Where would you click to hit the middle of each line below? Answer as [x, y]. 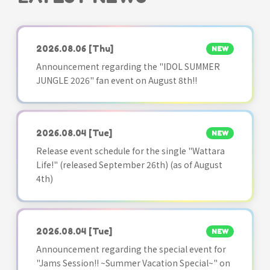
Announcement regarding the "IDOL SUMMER [128, 66]
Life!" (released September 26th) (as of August [129, 165]
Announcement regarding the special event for [131, 249]
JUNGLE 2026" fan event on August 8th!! [117, 80]
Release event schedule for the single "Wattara [130, 151]
